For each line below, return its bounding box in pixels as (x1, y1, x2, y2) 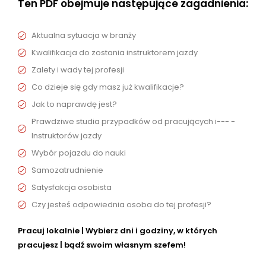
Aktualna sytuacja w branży (31, 29, 136, 41)
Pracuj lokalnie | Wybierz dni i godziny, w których (18, 224, 217, 236)
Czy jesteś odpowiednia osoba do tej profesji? (31, 198, 211, 210)
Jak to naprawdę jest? (31, 98, 117, 110)
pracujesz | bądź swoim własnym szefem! (18, 239, 186, 251)
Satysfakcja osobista (31, 181, 112, 193)
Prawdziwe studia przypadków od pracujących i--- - (31, 115, 235, 127)
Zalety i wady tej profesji (31, 64, 124, 75)
